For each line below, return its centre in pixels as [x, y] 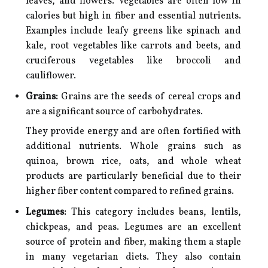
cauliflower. [51, 76]
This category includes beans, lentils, [154, 212]
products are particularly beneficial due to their [133, 176]
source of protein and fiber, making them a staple [133, 242]
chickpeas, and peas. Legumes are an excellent [133, 227]
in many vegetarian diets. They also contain [133, 257]
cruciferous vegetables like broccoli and [133, 61]
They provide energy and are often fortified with [133, 132]
